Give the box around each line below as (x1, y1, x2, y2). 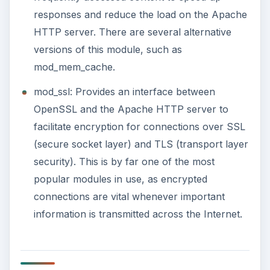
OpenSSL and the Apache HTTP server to (33, 102, 228, 115)
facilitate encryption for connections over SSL (33, 120, 245, 133)
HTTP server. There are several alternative (33, 26, 231, 39)
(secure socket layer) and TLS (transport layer (33, 137, 248, 150)
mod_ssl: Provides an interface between (33, 85, 215, 98)
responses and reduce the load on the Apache (33, 8, 247, 21)
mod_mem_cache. (33, 61, 115, 74)
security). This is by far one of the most (33, 155, 215, 168)
